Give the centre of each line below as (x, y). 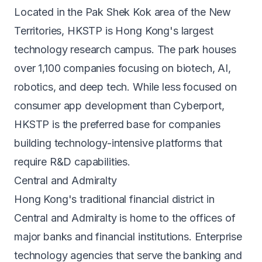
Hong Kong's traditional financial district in (114, 199)
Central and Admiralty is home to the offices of (125, 218)
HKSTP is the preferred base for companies (117, 124)
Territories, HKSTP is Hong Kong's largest (114, 31)
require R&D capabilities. (72, 162)
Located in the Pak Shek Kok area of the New (123, 12)
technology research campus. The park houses (125, 49)
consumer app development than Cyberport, (119, 106)
